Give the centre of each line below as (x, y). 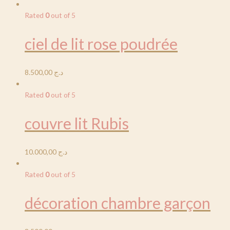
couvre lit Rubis (77, 123)
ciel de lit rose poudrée (101, 44)
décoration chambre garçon (118, 203)
